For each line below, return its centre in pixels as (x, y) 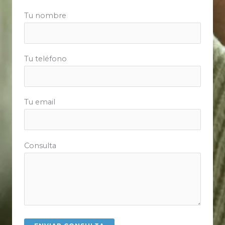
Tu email (40, 102)
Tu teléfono (45, 59)
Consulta (40, 145)
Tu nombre (45, 15)
